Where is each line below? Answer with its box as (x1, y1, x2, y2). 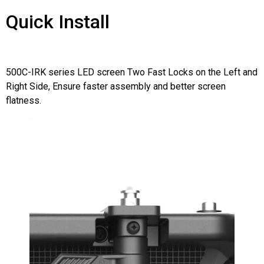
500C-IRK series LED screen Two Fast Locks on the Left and (6, 66, 258, 78)
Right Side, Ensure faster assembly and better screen (6, 80, 226, 92)
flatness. (6, 94, 41, 106)
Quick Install (6, 11, 110, 34)
